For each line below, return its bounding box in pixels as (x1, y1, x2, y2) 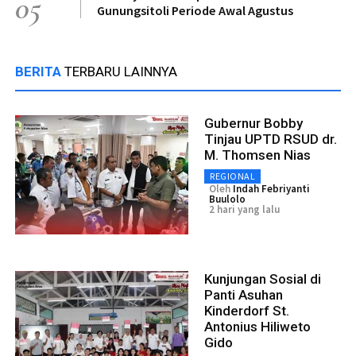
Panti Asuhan (204, 286, 283, 303)
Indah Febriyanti (233, 181, 310, 195)
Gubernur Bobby (204, 114, 303, 131)
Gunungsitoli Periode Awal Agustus (97, 2, 293, 18)
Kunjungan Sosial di (204, 270, 321, 287)
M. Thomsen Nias (204, 146, 311, 163)
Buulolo (209, 192, 246, 206)
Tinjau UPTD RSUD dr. (204, 130, 337, 147)
